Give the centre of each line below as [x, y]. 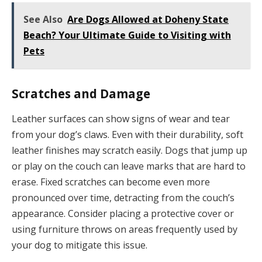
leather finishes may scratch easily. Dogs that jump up [130, 151]
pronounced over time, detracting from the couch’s [123, 198]
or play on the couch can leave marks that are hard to [129, 166]
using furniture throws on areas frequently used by [125, 230]
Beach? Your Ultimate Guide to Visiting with [127, 35]
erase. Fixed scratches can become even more [111, 182]
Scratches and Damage [81, 94]
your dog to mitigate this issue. [80, 245]
